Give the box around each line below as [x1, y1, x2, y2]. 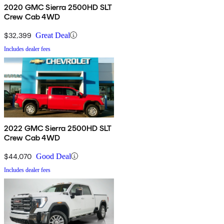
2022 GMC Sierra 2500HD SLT [4, 123, 112, 133]
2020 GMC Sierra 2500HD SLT [4, 2, 112, 12]
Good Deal [36, 151, 71, 160]
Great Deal [35, 30, 70, 39]
